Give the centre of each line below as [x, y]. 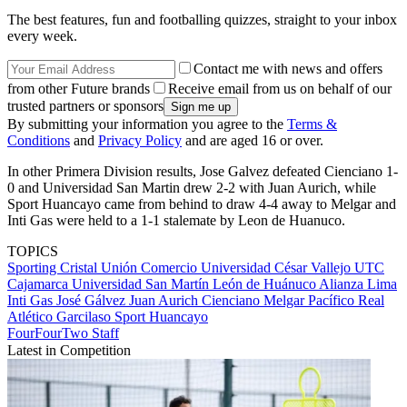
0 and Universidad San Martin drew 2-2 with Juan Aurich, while [192, 188]
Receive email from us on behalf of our [280, 89]
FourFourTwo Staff [63, 333]
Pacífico [333, 301]
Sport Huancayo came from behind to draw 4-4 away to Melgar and [202, 204]
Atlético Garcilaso [61, 317]
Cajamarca [40, 284]
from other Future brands [79, 89]
